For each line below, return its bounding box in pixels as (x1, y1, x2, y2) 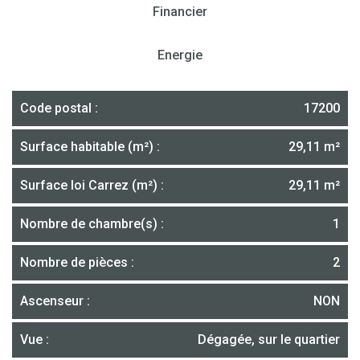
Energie (157, 47, 202, 63)
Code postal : (20, 100, 98, 116)
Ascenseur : (20, 293, 90, 309)
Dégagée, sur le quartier (198, 332, 340, 347)
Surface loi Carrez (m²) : (20, 178, 164, 193)
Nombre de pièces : (20, 255, 134, 270)
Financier (153, 4, 207, 19)
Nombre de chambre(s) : (20, 216, 164, 231)
